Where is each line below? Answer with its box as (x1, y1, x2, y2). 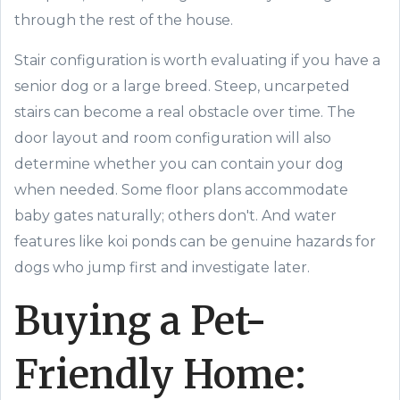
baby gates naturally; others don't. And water (14, 207, 337, 224)
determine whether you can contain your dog (14, 155, 344, 172)
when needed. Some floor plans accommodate (14, 181, 348, 198)
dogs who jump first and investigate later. (14, 259, 310, 276)
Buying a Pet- (14, 296, 267, 346)
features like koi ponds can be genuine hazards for (14, 233, 376, 250)
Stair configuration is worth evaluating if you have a (14, 52, 380, 69)
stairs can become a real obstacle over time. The (14, 104, 355, 121)
